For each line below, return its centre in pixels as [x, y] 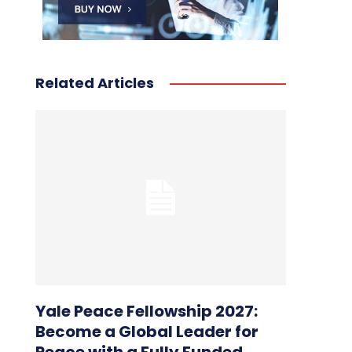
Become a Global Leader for [147, 332]
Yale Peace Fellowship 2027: [146, 312]
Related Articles [94, 83]
